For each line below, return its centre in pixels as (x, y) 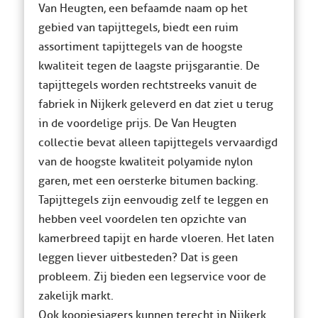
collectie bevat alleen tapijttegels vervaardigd (158, 142)
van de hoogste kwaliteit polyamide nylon (145, 161)
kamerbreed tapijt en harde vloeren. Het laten (156, 238)
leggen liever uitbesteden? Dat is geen (138, 257)
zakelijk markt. (76, 296)
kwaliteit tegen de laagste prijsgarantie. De (149, 66)
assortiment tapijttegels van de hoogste (140, 46)
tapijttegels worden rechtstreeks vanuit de (147, 85)
